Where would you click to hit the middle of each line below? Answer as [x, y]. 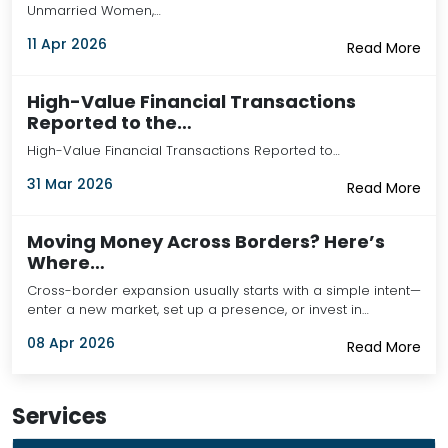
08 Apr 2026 [71, 343]
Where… [66, 262]
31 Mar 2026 [70, 184]
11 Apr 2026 [67, 44]
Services [59, 416]
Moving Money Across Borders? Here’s [206, 241]
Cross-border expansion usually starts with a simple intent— [224, 290]
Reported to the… [109, 122]
